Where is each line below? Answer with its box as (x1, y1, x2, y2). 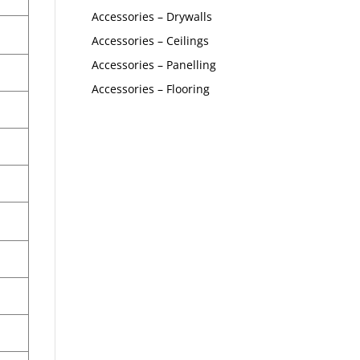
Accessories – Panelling (91, 57, 216, 72)
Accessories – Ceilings (91, 33, 209, 48)
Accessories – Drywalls (91, 9, 212, 24)
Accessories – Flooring (91, 81, 210, 96)
